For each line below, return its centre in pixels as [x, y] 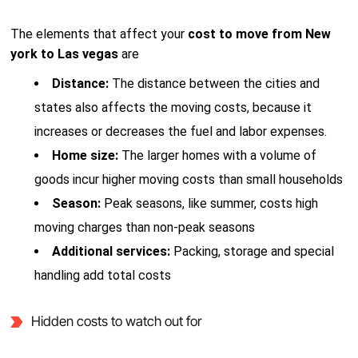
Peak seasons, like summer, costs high [211, 203]
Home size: [87, 155]
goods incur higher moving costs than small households [189, 179]
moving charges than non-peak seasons [145, 227]
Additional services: [113, 251]
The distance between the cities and [216, 84]
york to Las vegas [66, 54]
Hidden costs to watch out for [116, 321]
